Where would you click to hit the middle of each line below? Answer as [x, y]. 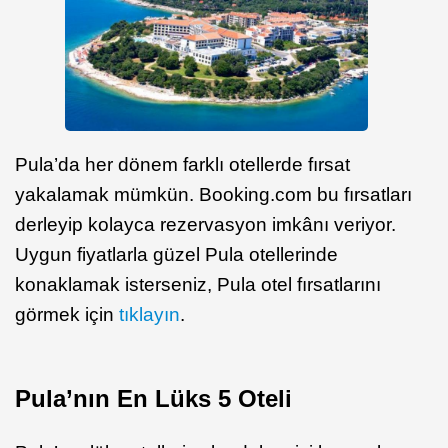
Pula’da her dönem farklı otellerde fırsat [182, 165]
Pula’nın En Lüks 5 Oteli [153, 399]
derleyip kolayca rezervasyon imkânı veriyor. [205, 225]
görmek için [67, 315]
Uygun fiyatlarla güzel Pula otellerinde [176, 255]
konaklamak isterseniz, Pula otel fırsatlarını [198, 285]
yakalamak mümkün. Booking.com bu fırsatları [213, 195]
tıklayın [149, 315]
